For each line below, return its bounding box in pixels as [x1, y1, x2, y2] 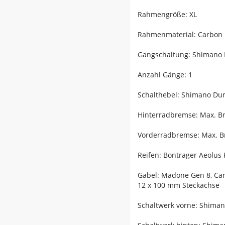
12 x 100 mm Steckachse [138, 180, 219, 190]
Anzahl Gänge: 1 [138, 69, 192, 79]
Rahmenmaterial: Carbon [138, 29, 222, 39]
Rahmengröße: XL [138, 9, 197, 19]
